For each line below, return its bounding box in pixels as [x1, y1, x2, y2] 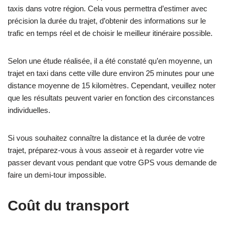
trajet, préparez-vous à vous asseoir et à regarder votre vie [8, 146, 204, 155]
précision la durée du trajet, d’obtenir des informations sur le [8, 16, 206, 25]
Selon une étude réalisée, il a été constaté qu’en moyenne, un [8, 56, 212, 65]
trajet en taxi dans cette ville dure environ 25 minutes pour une [8, 69, 214, 78]
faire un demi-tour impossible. [8, 170, 106, 179]
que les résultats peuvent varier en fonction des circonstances [8, 93, 215, 102]
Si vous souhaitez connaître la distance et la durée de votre [8, 133, 205, 142]
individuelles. [8, 106, 50, 114]
